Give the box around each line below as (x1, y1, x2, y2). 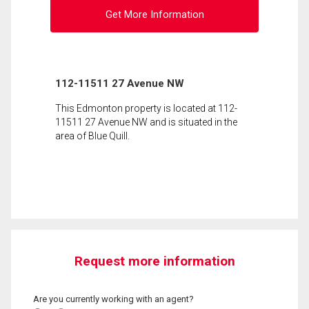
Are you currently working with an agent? (33, 293, 194, 304)
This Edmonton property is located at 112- (55, 102, 237, 114)
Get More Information (105, 9, 204, 21)
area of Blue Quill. (55, 130, 130, 141)
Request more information (74, 252, 235, 269)
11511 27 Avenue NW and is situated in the (55, 116, 237, 128)
